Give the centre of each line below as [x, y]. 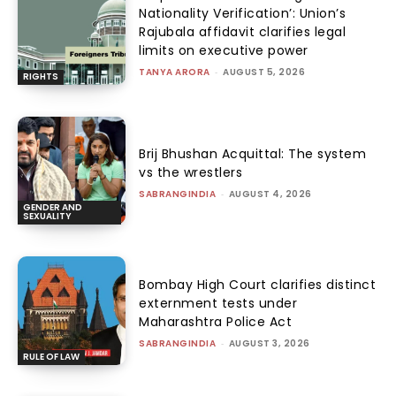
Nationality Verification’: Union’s [243, 14]
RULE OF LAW [51, 356]
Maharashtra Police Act [216, 321]
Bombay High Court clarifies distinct [258, 284]
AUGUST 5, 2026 [264, 72]
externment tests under [218, 303]
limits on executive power [224, 51]
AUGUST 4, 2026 [270, 194]
